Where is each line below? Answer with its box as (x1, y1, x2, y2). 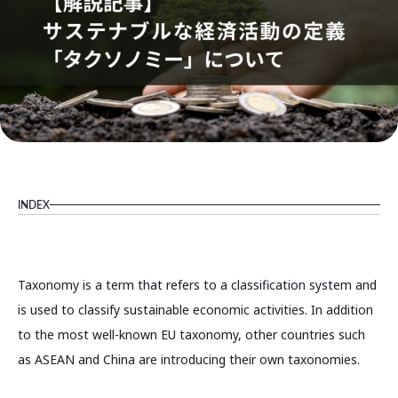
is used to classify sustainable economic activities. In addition (18, 301, 373, 319)
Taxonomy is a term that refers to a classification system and (18, 276, 377, 294)
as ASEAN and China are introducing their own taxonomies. (18, 351, 360, 369)
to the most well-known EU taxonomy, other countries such (18, 326, 365, 344)
